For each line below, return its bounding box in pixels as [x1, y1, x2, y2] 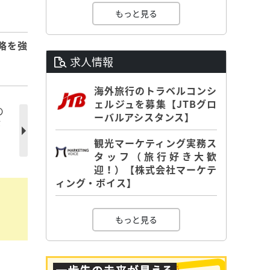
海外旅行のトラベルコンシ [94, 83, 217, 98]
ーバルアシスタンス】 [94, 110, 195, 125]
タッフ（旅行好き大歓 [94, 149, 217, 164]
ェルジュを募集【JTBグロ [94, 96, 217, 111]
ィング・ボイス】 [55, 175, 137, 190]
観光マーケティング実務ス [94, 136, 217, 151]
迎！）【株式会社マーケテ [94, 162, 217, 177]
